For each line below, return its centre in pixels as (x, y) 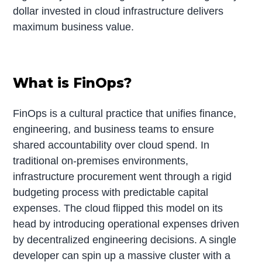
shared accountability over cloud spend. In (111, 145)
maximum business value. (74, 27)
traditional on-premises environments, (101, 161)
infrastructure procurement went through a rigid (123, 176)
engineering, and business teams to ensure (114, 129)
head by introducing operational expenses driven (126, 224)
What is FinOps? (73, 83)
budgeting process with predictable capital (111, 192)
